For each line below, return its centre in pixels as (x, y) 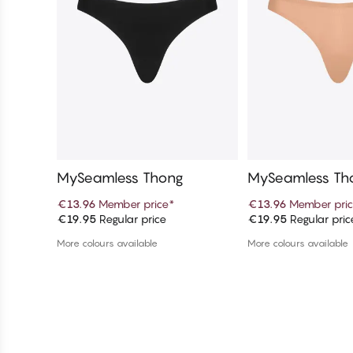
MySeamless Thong (120, 177)
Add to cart (147, 224)
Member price (134, 203)
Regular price (131, 218)
